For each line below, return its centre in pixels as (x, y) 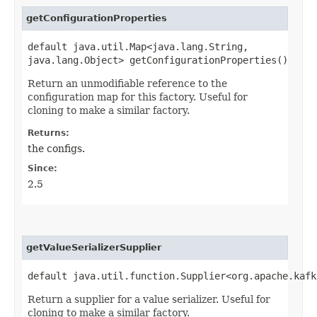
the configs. (56, 148)
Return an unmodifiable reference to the (127, 83)
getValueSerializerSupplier (94, 247)
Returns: (48, 133)
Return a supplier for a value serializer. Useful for (149, 299)
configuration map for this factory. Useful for (138, 97)
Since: (42, 168)
